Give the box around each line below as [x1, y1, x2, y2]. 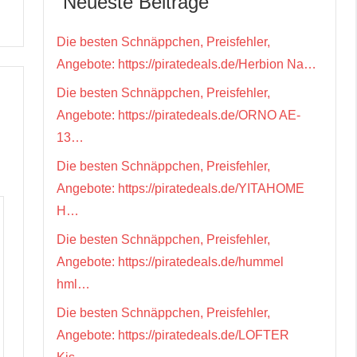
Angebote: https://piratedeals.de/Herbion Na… [57, 57, 316, 71]
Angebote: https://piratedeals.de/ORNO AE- [57, 108, 300, 122]
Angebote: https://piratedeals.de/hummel [57, 254, 284, 269]
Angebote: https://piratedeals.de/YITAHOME [57, 181, 304, 195]
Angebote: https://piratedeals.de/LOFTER [57, 328, 289, 342]
